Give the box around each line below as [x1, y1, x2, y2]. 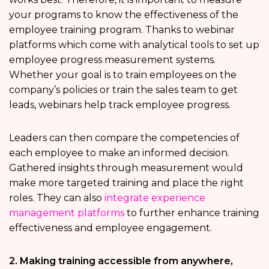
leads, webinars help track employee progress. [9, 99, 231, 111]
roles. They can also [9, 192, 104, 204]
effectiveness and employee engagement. [9, 222, 212, 234]
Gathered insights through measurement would [9, 162, 243, 174]
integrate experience [104, 192, 205, 204]
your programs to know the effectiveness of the [9, 9, 238, 21]
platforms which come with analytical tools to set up [9, 39, 259, 51]
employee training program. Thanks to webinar [9, 24, 235, 36]
